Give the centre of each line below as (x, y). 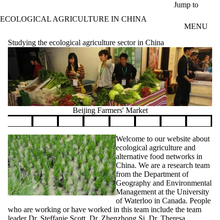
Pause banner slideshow (45, 131)
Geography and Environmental (164, 183)
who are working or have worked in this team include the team (105, 210)
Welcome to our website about (163, 139)
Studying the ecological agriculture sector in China (86, 42)
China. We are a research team (163, 165)
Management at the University (163, 192)
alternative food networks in (159, 157)
